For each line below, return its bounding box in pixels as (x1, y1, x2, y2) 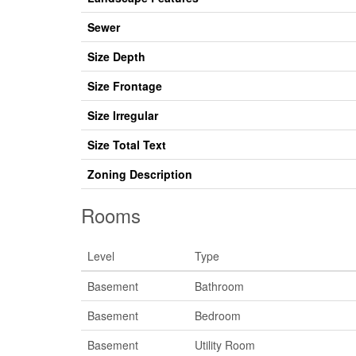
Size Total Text (87, 137, 166, 153)
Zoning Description (87, 166, 192, 183)
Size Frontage (87, 78, 162, 95)
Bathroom (195, 278, 244, 295)
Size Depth (87, 48, 145, 65)
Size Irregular (87, 107, 158, 124)
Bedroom (195, 308, 241, 324)
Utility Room (195, 337, 255, 354)
